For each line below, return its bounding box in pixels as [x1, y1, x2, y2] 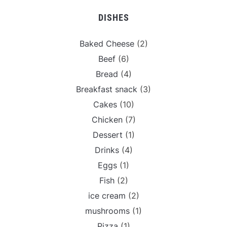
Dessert [92, 129, 123, 140]
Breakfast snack [76, 84, 137, 94]
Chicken [91, 114, 123, 125]
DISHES [98, 12, 129, 23]
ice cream [88, 190, 126, 201]
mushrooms [85, 205, 130, 216]
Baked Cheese [79, 38, 134, 49]
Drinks [94, 144, 119, 155]
